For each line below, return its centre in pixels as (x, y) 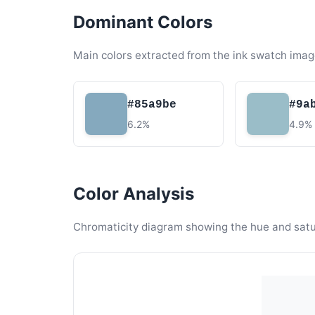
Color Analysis (134, 194)
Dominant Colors (143, 22)
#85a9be (152, 104)
